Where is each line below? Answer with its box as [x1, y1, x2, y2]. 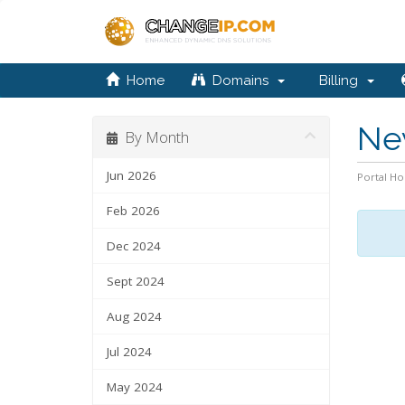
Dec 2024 [107, 238, 161, 254]
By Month [118, 127, 189, 147]
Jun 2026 [107, 167, 156, 184]
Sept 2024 [107, 273, 165, 289]
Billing [312, 72, 365, 89]
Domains [205, 72, 276, 89]
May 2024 [107, 379, 163, 395]
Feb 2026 [107, 202, 160, 219]
